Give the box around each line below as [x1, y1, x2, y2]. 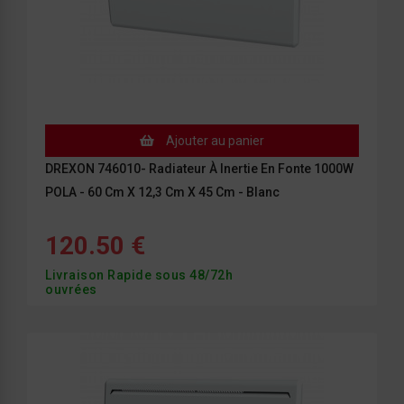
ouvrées [45, 282, 97, 298]
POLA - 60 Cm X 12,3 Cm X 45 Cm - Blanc [45, 185, 280, 200]
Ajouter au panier [163, 133, 264, 149]
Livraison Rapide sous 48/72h [45, 268, 233, 283]
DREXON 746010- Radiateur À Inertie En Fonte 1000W [45, 161, 353, 177]
